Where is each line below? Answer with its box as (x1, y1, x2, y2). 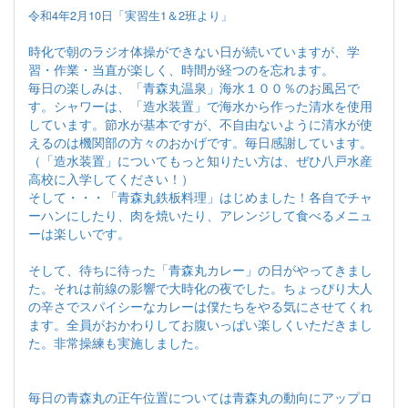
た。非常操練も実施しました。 (28, 333, 207, 352)
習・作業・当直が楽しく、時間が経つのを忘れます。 (28, 60, 334, 79)
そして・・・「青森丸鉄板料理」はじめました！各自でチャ (28, 188, 372, 207)
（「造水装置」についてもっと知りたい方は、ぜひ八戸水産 (28, 151, 372, 170)
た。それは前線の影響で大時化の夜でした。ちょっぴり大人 (28, 279, 372, 298)
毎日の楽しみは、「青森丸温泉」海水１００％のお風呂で (28, 78, 360, 97)
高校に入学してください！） (28, 169, 194, 189)
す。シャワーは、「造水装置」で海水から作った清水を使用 (28, 97, 372, 116)
